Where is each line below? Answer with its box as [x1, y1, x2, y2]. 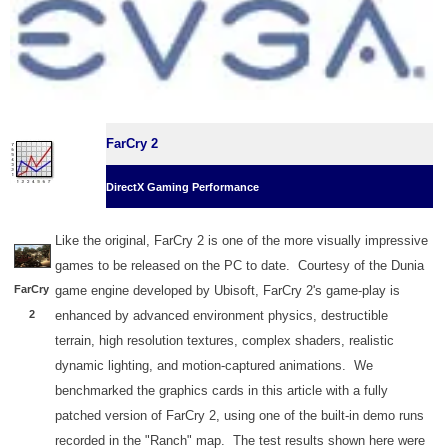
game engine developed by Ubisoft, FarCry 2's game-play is [55, 283, 400, 299]
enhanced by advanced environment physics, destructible [55, 308, 388, 324]
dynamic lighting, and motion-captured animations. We [55, 358, 373, 374]
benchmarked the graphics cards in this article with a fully [55, 383, 388, 399]
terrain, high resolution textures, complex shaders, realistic [55, 333, 394, 349]
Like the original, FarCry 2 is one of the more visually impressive [55, 233, 428, 249]
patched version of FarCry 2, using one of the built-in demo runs [55, 408, 424, 424]
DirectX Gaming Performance [106, 181, 259, 194]
